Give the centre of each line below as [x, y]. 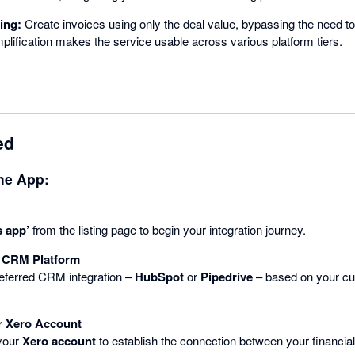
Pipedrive [227, 276]
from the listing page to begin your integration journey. [168, 229]
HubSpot [159, 276]
